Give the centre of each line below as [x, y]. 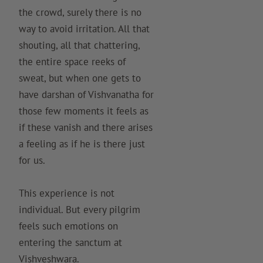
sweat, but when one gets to [80, 78]
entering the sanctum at [70, 242]
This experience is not [67, 193]
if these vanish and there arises [86, 127]
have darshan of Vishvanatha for [86, 94]
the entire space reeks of [72, 61]
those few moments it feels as [84, 111]
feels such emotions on [68, 226]
